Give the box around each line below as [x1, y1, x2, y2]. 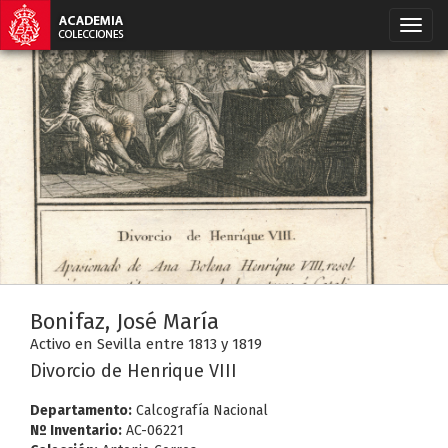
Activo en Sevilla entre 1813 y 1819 [30, 335, 262, 353]
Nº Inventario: [30, 422, 122, 439]
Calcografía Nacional [132, 402, 268, 419]
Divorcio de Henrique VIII [30, 360, 237, 382]
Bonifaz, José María [30, 308, 219, 335]
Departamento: [30, 402, 132, 419]
